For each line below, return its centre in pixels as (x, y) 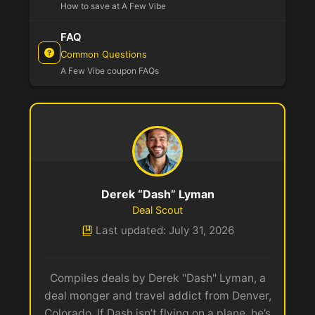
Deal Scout (157, 210)
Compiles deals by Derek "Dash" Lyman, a (157, 278)
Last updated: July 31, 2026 (165, 230)
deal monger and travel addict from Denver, (157, 296)
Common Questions (104, 54)
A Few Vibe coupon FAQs (110, 70)
